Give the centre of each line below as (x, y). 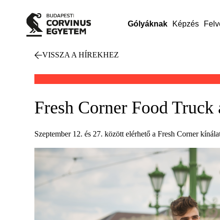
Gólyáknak (147, 24)
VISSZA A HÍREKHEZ (81, 55)
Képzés (185, 24)
